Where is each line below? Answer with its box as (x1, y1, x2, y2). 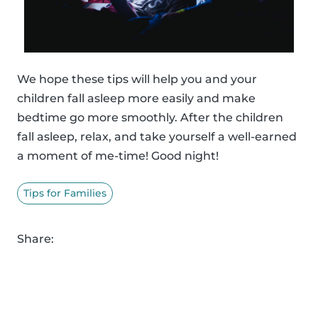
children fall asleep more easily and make (17, 91, 256, 105)
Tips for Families (23, 186, 106, 199)
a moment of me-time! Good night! (17, 148, 219, 163)
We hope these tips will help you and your (17, 72, 257, 86)
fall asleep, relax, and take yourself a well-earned (17, 129, 297, 143)
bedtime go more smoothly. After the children (17, 110, 283, 124)
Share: (17, 231, 54, 246)
